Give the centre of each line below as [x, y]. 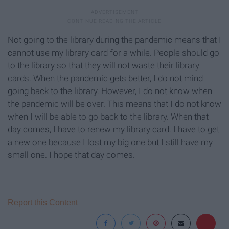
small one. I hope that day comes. [71, 155]
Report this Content [43, 203]
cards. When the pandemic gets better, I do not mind [105, 78]
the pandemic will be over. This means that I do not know [114, 104]
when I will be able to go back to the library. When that [108, 117]
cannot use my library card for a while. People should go [113, 53]
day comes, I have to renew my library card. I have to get [113, 130]
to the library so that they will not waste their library [104, 66]
